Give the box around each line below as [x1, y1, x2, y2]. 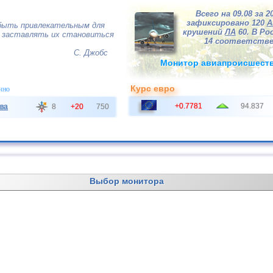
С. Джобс [74, 48, 108, 57]
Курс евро [130, 83, 175, 93]
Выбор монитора [89, 176, 164, 186]
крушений [183, 27, 225, 37]
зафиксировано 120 [186, 18, 267, 27]
